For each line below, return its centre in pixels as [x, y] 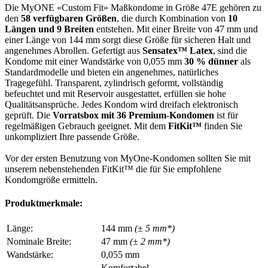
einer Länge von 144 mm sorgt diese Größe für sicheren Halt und [128, 39]
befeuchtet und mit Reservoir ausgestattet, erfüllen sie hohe [115, 93]
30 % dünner [211, 61]
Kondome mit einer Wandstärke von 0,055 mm [95, 61]
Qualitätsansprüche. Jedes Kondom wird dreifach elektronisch [121, 104]
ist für [226, 115]
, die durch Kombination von [172, 18]
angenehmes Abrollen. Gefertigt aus [74, 50]
